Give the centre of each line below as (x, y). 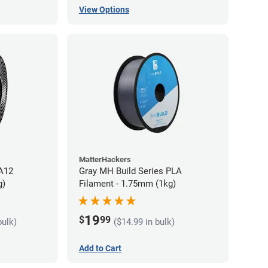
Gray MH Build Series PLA (130, 171)
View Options (104, 9)
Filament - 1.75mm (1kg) (127, 183)
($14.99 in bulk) (144, 222)
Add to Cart (100, 249)
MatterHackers (105, 159)
